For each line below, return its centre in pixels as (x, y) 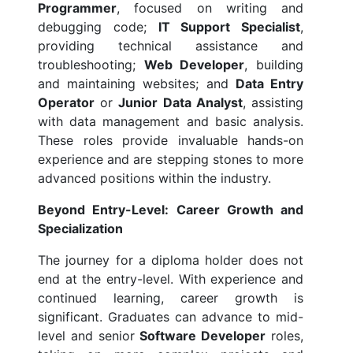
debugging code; (98, 27)
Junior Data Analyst (180, 103)
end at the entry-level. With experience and (171, 279)
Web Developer (194, 65)
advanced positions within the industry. (154, 178)
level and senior (89, 336)
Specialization (80, 229)
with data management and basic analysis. (171, 122)
